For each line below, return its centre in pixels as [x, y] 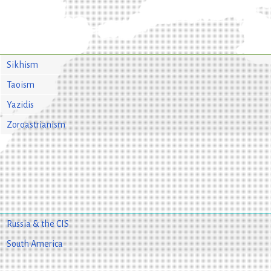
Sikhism [22, 64]
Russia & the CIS [38, 224]
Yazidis [20, 104]
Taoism [20, 84]
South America [34, 243]
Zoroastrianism [36, 124]
